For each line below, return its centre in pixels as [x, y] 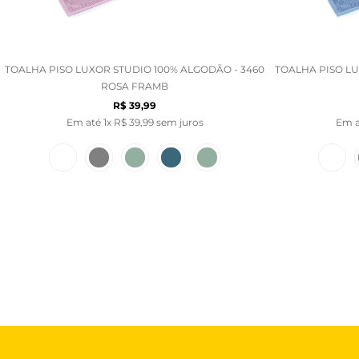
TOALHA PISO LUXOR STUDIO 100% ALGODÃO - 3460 [135, 69]
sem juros [178, 122]
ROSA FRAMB [135, 86]
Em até [85, 122]
